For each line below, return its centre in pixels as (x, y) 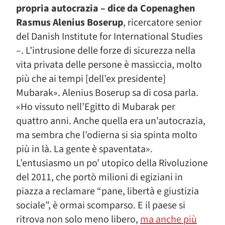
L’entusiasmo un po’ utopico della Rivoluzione (112, 163)
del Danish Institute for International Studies (109, 37)
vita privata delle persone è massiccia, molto (109, 65)
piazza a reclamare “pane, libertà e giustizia (107, 191)
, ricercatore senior (162, 23)
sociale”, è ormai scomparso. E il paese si (101, 205)
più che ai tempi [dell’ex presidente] (91, 79)
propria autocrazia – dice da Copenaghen (105, 9)
